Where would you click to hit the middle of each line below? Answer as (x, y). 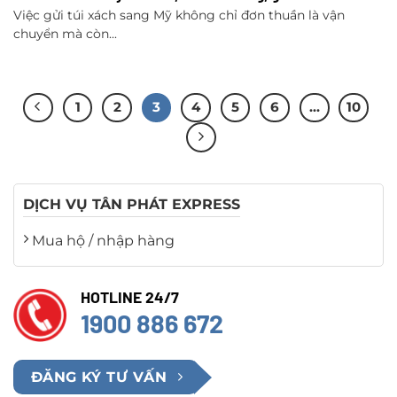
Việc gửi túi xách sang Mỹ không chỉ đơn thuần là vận (179, 16)
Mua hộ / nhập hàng (101, 241)
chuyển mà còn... (65, 34)
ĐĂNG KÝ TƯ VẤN (99, 378)
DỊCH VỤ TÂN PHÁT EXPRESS (132, 205)
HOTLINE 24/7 (130, 297)
